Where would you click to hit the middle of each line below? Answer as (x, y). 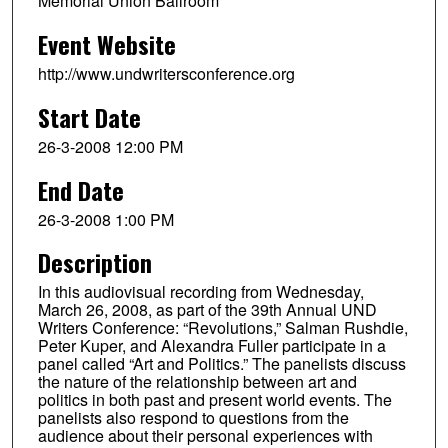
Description (94, 262)
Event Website (106, 43)
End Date (80, 189)
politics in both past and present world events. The (214, 400)
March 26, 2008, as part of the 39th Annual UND (207, 310)
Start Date (89, 116)
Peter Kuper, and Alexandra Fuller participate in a (211, 346)
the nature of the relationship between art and (197, 382)
